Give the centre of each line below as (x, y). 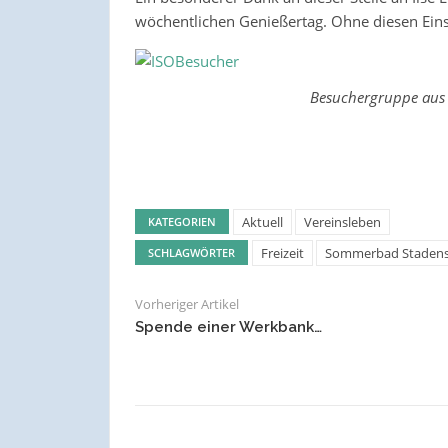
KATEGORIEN (181, 221)
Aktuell (262, 221)
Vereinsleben (342, 221)
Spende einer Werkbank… (228, 326)
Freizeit (282, 252)
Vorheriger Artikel (186, 303)
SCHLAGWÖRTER (191, 252)
